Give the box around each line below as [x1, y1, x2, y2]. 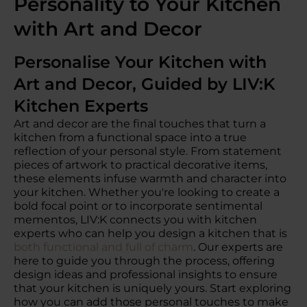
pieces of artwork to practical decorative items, [14, 158, 267, 171]
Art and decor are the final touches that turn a [14, 117, 266, 130]
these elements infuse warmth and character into [14, 172, 286, 185]
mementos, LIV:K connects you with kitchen [14, 213, 257, 226]
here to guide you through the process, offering [14, 254, 275, 267]
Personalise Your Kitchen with [14, 52, 267, 72]
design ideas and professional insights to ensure [14, 268, 278, 281]
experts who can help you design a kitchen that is [14, 227, 287, 240]
